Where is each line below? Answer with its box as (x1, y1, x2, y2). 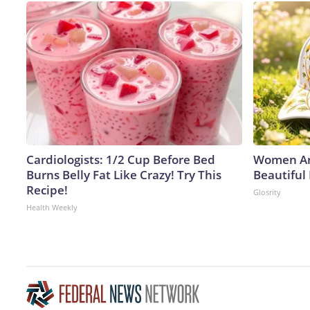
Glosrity (253, 186, 281, 197)
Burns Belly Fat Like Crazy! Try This (26, 166, 221, 183)
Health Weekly (26, 201, 77, 212)
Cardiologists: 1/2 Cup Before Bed (26, 151, 215, 167)
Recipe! (26, 181, 68, 198)
